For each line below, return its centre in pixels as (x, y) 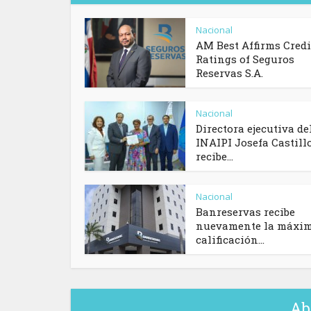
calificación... (230, 240)
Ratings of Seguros (245, 59)
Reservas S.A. (229, 73)
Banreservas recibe (245, 212)
